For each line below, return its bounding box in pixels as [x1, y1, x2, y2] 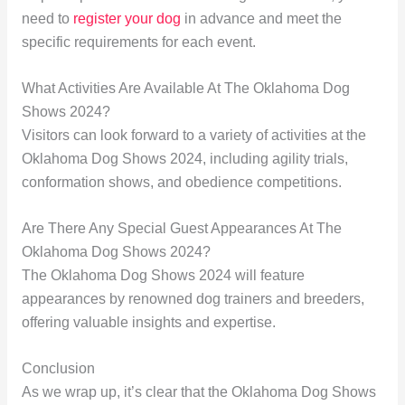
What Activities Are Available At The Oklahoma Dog [21, 80, 350, 96]
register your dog [72, 11, 181, 27]
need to [21, 11, 73, 27]
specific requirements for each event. [21, 34, 256, 51]
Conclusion [21, 360, 95, 376]
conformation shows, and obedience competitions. [21, 174, 342, 190]
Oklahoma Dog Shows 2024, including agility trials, [21, 150, 348, 166]
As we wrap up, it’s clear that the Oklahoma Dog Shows [21, 383, 376, 400]
